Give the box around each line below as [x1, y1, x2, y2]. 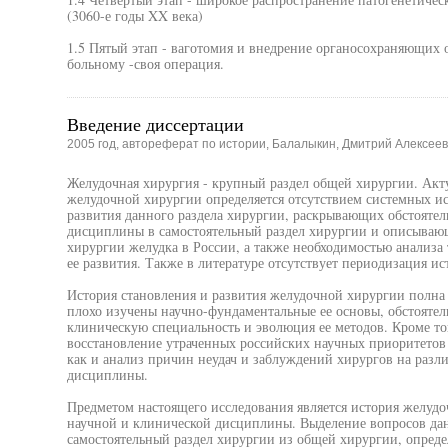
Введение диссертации [66, 112, 244, 136]
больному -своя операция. [66, 54, 224, 73]
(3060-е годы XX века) [66, 6, 203, 25]
